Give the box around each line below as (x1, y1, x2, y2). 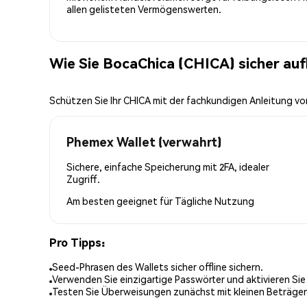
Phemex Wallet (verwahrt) (66, 133, 221, 149)
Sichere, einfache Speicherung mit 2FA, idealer (66, 160, 269, 173)
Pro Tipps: (49, 234, 105, 249)
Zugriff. (66, 172, 100, 185)
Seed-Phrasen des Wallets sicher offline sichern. (52, 260, 263, 273)
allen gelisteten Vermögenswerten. (66, 2, 221, 15)
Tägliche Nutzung (175, 194, 254, 207)
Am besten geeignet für (66, 194, 175, 207)
